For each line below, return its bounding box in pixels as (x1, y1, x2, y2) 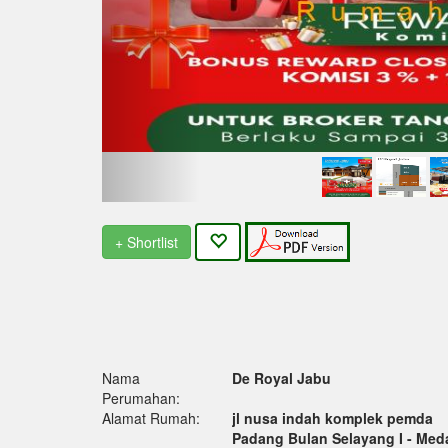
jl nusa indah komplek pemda (231, 408, 433, 429)
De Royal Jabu (231, 368, 331, 389)
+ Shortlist (115, 232, 178, 253)
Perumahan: (102, 388, 180, 409)
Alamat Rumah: (102, 408, 200, 429)
